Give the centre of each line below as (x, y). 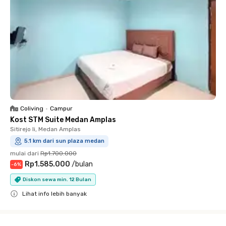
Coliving (32, 108)
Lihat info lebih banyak (54, 194)
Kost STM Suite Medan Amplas (63, 120)
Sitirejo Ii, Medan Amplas (45, 129)
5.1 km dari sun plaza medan (64, 141)
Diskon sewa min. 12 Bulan (57, 179)
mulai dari (24, 153)
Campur (61, 108)
